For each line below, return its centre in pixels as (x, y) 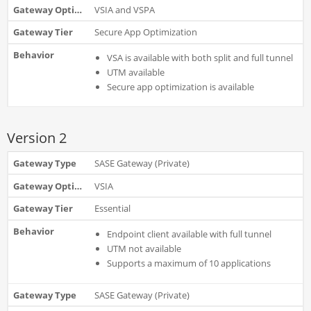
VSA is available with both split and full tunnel (200, 57)
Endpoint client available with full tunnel (189, 234)
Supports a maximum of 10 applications (188, 263)
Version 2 (37, 138)
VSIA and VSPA (124, 9)
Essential (112, 209)
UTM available (135, 72)
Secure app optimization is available (180, 87)
